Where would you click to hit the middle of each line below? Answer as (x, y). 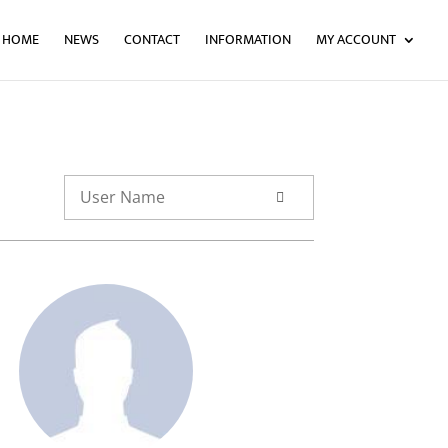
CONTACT (152, 39)
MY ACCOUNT (356, 39)
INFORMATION (248, 39)
